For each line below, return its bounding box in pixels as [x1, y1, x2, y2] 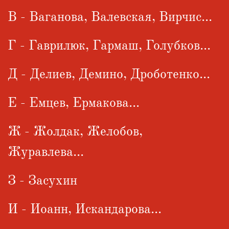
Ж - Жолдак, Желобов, [8, 123, 143, 140]
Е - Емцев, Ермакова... [8, 95, 140, 111]
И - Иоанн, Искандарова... [8, 201, 162, 218]
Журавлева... [8, 144, 84, 161]
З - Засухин [8, 172, 77, 189]
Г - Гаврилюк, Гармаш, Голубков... [8, 37, 211, 54]
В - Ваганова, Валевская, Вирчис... [8, 9, 212, 26]
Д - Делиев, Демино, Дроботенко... [8, 66, 210, 83]
